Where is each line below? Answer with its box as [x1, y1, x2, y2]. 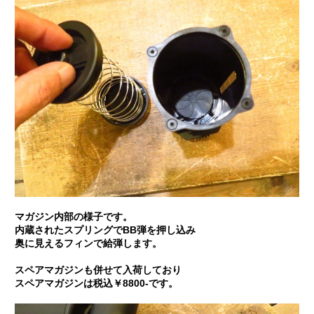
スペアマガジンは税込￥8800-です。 [14, 278, 178, 289]
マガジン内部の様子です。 [14, 211, 132, 222]
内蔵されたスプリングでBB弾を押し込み [14, 224, 196, 235]
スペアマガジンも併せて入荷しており [14, 264, 182, 275]
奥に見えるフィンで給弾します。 [14, 238, 162, 249]
